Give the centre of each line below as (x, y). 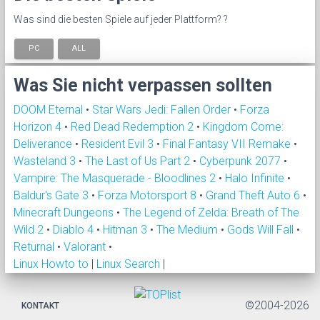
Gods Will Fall (262, 229)
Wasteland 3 (46, 161)
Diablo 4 (75, 229)
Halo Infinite (256, 178)
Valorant (86, 246)
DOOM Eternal (50, 109)
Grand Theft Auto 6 (254, 195)
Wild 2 (30, 229)
